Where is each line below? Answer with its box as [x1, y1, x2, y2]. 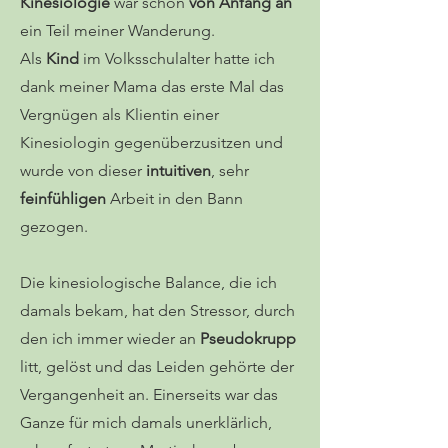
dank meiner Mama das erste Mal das [20, 77, 284, 96]
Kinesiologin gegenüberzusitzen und [20, 133, 283, 152]
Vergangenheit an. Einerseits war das [20, 385, 278, 404]
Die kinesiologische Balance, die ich [20, 273, 277, 292]
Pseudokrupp [200, 329, 296, 348]
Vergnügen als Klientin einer [20, 105, 219, 124]
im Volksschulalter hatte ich [83, 49, 275, 68]
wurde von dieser [20, 161, 146, 180]
